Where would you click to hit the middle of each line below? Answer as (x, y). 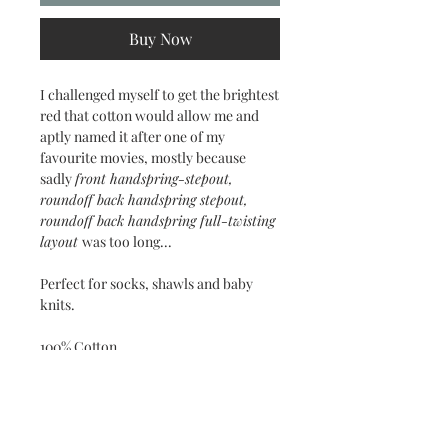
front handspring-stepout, (154, 178)
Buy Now (160, 38)
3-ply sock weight (96, 367)
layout (59, 241)
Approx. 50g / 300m (99, 388)
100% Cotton (78, 346)
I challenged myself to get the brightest (159, 94)
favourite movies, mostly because (143, 157)
